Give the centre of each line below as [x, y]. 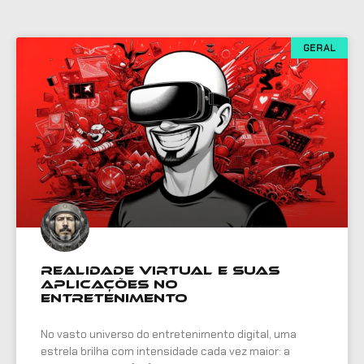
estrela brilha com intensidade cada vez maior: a [165, 351]
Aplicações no [109, 284]
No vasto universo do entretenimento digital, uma [169, 334]
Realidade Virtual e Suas [160, 270]
